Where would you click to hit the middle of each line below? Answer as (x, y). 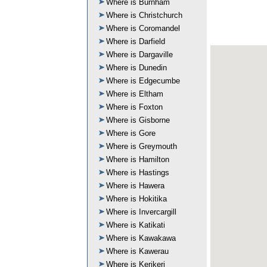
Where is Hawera (135, 186)
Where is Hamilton (138, 159)
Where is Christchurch (144, 15)
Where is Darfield (136, 41)
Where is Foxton (134, 107)
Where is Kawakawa (141, 238)
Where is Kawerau (137, 251)
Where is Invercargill (141, 212)
